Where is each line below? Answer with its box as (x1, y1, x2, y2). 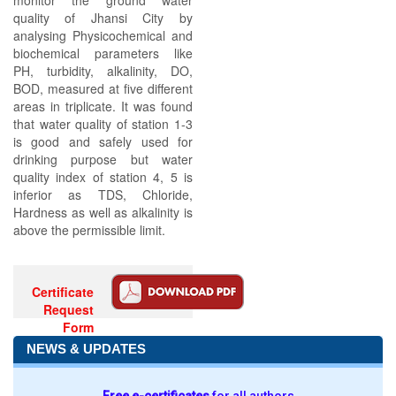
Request (43, 301, 95, 318)
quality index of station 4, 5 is (13, 168, 193, 186)
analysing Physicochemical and (13, 27, 193, 44)
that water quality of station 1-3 (13, 115, 193, 133)
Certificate (32, 283, 95, 301)
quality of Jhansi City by (13, 9, 193, 27)
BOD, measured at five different (13, 80, 193, 97)
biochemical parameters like (13, 44, 193, 62)
